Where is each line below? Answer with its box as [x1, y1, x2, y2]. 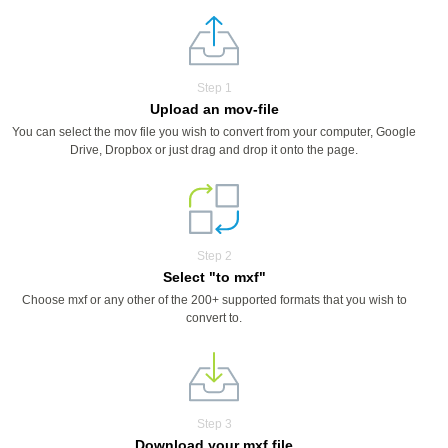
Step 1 [196, 81, 232, 95]
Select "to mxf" [162, 269, 266, 285]
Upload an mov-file [149, 101, 279, 117]
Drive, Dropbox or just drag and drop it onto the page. [70, 143, 358, 157]
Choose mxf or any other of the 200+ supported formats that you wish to [21, 293, 407, 307]
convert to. [186, 311, 242, 325]
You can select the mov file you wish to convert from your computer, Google [12, 125, 416, 139]
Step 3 [196, 417, 232, 431]
